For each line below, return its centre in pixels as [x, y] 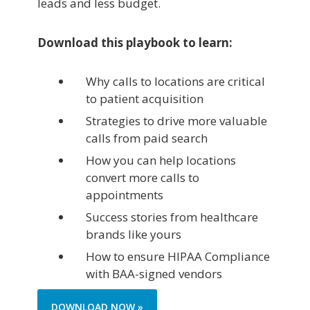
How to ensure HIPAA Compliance [178, 257]
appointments [125, 195]
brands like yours [134, 235]
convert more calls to [143, 178]
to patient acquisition [145, 99]
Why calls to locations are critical [175, 82]
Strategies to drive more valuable [176, 121]
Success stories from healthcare [172, 217]
